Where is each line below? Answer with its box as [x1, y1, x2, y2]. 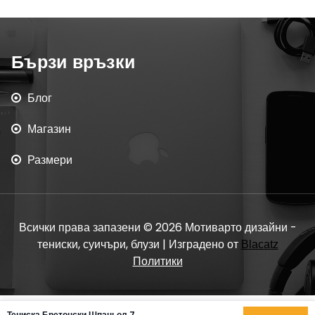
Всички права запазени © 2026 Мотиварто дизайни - [18, 219, 297, 236]
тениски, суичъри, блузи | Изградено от [37, 236, 241, 252]
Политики [132, 255, 183, 267]
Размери [27, 153, 72, 166]
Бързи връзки [11, 51, 135, 72]
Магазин [27, 122, 71, 135]
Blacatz [240, 238, 278, 250]
